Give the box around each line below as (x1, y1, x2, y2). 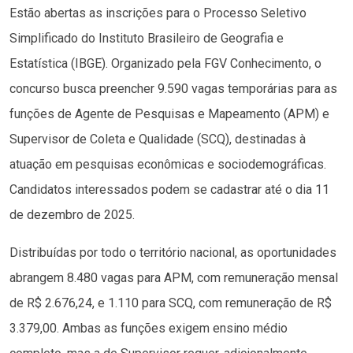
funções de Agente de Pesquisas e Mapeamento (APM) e (9, 106, 329, 122)
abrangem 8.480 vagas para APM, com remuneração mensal (9, 270, 338, 286)
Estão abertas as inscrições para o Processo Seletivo (9, 6, 307, 21)
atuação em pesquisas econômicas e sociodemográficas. (9, 157, 326, 173)
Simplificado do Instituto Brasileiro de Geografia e (9, 31, 284, 46)
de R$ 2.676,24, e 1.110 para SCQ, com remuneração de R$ (9, 295, 332, 311)
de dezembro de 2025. (9, 207, 135, 223)
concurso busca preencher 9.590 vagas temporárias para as (9, 81, 337, 97)
